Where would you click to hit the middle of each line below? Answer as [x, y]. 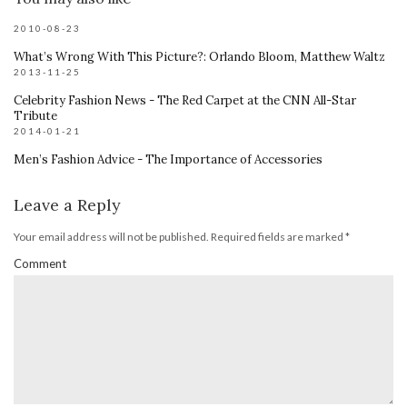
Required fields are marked [277, 236]
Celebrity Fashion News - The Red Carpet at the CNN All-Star [185, 100]
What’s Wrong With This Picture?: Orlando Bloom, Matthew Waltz [199, 56]
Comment [40, 263]
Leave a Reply [67, 204]
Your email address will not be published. [111, 236]
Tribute [35, 115]
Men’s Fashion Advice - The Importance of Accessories [168, 159]
